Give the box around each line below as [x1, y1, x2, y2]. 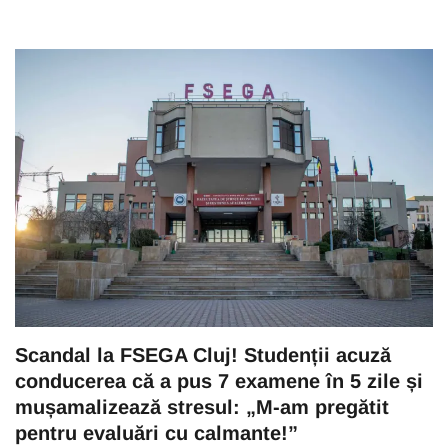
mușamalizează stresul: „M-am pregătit [15, 396, 389, 419]
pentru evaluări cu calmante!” [15, 422, 298, 445]
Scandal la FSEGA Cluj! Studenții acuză [15, 344, 391, 367]
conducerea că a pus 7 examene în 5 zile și [15, 370, 423, 393]
